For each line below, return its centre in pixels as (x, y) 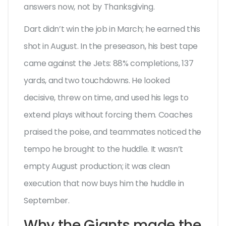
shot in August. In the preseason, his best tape (111, 46)
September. (47, 201)
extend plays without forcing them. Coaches (108, 115)
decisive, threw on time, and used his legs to (106, 98)
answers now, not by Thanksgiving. (89, 7)
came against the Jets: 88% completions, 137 (109, 64)
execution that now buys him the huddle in (104, 184)
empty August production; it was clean (97, 166)
